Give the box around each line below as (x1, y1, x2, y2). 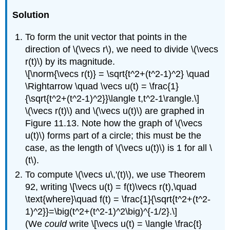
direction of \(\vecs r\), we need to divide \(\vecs (25, 44, 219, 54)
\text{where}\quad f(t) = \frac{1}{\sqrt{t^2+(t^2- (25, 194, 211, 205)
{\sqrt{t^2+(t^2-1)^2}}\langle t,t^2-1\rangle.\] (25, 93, 200, 104)
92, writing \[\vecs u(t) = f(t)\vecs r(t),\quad (25, 182, 197, 193)
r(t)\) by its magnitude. (25, 56, 116, 67)
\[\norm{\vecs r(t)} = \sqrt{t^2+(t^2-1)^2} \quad (25, 68, 210, 79)
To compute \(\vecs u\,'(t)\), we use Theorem (25, 169, 206, 180)
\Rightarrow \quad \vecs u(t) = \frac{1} (25, 81, 179, 91)
